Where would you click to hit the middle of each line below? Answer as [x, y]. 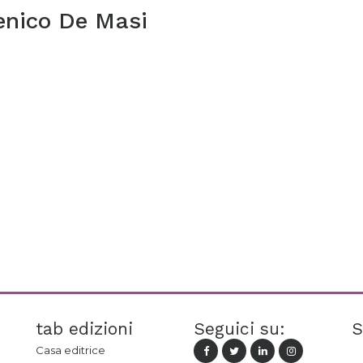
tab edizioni [84, 329]
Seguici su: [239, 329]
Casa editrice [70, 350]
